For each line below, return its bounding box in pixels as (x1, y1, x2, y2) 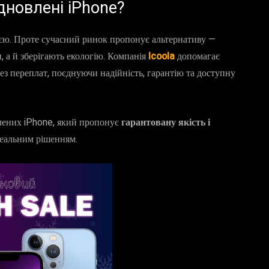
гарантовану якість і (121, 115, 210, 130)
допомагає (177, 49, 220, 64)
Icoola (148, 49, 175, 64)
